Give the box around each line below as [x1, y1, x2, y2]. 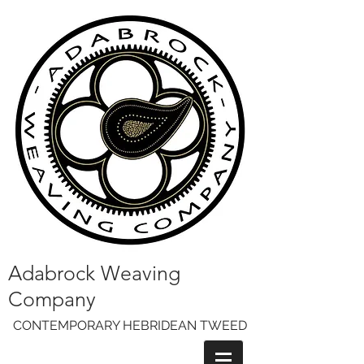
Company [8, 287, 96, 311]
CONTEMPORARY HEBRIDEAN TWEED [13, 318, 247, 333]
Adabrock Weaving [8, 261, 180, 285]
